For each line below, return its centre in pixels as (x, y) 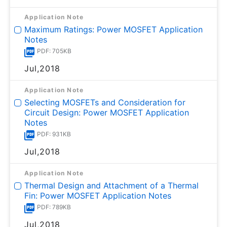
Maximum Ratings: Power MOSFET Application (113, 29)
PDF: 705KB (54, 51)
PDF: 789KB (54, 207)
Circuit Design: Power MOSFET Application (107, 112)
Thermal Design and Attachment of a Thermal (111, 185)
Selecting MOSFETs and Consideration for (105, 102)
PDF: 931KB (54, 134)
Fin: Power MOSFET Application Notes (98, 196)
